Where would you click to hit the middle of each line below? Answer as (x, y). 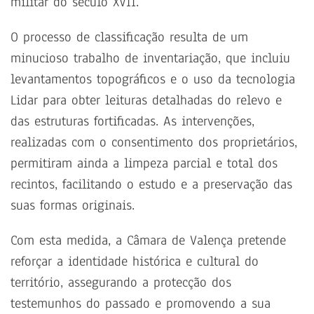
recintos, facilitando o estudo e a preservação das (151, 185)
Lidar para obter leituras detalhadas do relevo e (146, 101)
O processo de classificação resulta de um (129, 37)
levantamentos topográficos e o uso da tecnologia (153, 80)
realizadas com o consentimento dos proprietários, (154, 143)
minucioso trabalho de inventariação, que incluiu (150, 59)
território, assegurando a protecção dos (121, 283)
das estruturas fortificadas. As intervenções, (132, 122)
